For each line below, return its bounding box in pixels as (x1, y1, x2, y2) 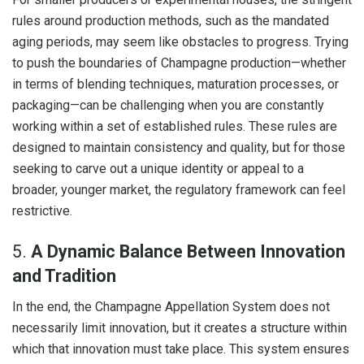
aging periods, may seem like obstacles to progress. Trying (12, 34, 349, 50)
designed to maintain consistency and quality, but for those (12, 140, 345, 156)
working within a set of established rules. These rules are (12, 119, 337, 135)
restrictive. (12, 203, 72, 219)
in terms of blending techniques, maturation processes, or (12, 76, 339, 93)
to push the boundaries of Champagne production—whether (12, 55, 346, 71)
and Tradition (12, 265, 116, 286)
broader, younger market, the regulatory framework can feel (12, 182, 345, 198)
